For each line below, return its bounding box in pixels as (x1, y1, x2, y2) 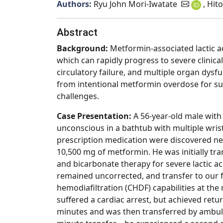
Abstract (57, 26, 98, 38)
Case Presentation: (57, 111, 133, 121)
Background (57, 43, 106, 54)
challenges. (57, 91, 99, 102)
